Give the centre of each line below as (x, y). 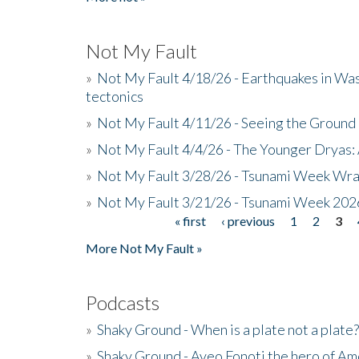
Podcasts (123, 302)
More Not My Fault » (144, 248)
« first (191, 220)
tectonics (115, 96)
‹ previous (248, 220)
